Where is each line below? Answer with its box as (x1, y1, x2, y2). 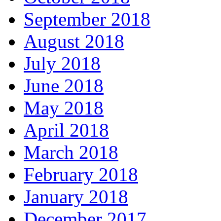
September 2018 (24, 8, 150, 30)
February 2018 (24, 164, 138, 185)
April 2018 (24, 119, 109, 141)
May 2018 (24, 97, 104, 118)
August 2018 (24, 31, 124, 52)
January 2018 (24, 186, 128, 207)
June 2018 (24, 75, 104, 96)
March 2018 (24, 142, 118, 163)
